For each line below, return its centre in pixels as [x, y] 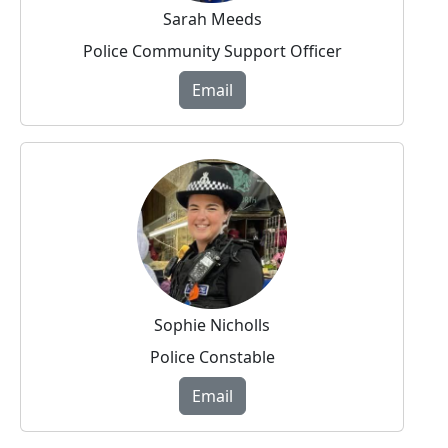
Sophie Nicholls [212, 325]
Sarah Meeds [212, 19]
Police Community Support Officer [212, 51]
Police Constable [212, 357]
